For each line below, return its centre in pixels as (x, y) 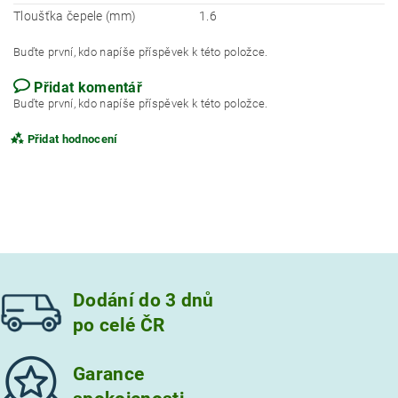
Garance (109, 374)
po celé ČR (119, 325)
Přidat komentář (88, 88)
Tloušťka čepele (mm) (75, 16)
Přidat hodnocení (72, 139)
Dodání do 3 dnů (143, 300)
